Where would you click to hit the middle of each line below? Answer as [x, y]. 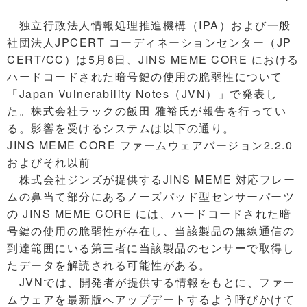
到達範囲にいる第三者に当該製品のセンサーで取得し [151, 248]
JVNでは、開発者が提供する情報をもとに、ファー [151, 282]
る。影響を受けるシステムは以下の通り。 [121, 128]
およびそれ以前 [49, 162]
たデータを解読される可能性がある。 [109, 265]
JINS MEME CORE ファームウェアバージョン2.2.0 [150, 145]
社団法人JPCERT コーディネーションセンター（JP [149, 42]
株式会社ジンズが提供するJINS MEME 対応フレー [151, 179]
